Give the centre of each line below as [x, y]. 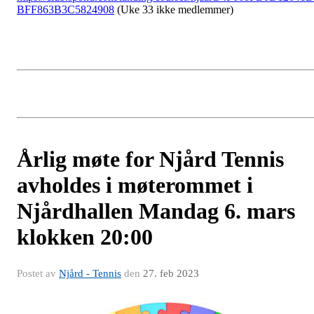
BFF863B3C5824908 [66, 9]
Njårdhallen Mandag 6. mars [156, 211]
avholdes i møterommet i [135, 185]
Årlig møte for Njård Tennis [150, 159]
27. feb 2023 [171, 273]
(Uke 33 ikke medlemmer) [174, 9]
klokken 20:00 [85, 237]
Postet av [38, 273]
